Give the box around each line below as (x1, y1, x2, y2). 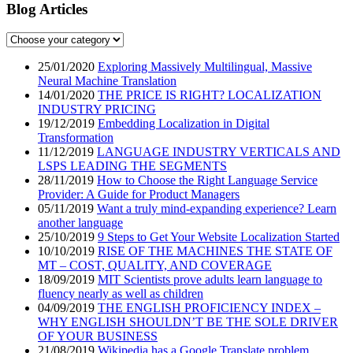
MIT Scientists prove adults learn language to (98, 273, 322, 287)
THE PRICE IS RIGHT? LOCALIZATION (98, 88, 321, 102)
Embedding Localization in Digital (98, 117, 269, 131)
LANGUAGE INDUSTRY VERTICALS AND (97, 145, 340, 159)
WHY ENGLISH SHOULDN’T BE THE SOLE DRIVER (38, 315, 338, 329)
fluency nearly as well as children (38, 287, 203, 301)
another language (38, 216, 123, 230)
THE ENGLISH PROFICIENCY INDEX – (98, 301, 321, 315)
